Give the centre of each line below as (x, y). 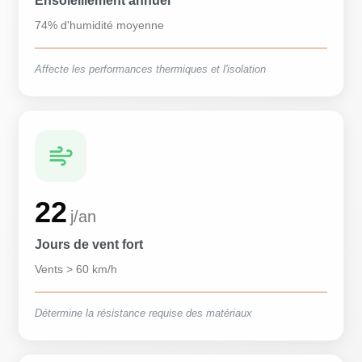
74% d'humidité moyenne (100, 25)
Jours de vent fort (89, 244)
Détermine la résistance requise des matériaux (144, 313)
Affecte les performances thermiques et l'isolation (151, 69)
